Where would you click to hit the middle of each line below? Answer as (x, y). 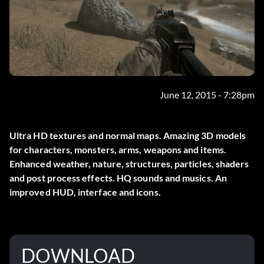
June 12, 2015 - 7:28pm (207, 95)
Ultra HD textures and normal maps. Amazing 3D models (128, 136)
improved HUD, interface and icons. (85, 192)
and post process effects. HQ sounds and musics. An (118, 178)
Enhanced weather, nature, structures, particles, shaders (129, 164)
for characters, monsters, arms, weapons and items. (118, 150)
